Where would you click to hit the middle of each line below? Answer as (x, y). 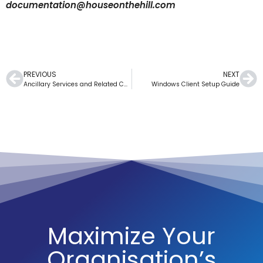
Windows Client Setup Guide (195, 84)
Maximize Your (131, 236)
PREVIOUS (40, 74)
